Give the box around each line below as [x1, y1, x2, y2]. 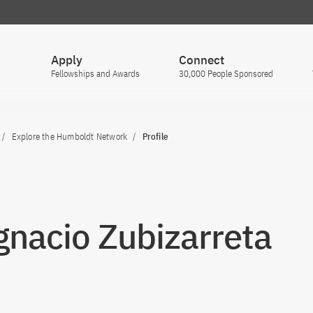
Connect [179, 52, 224, 68]
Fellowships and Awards [51, 68, 140, 80]
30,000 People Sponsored [179, 68, 273, 80]
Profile [142, 131, 168, 143]
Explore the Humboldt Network [11, 131, 128, 143]
